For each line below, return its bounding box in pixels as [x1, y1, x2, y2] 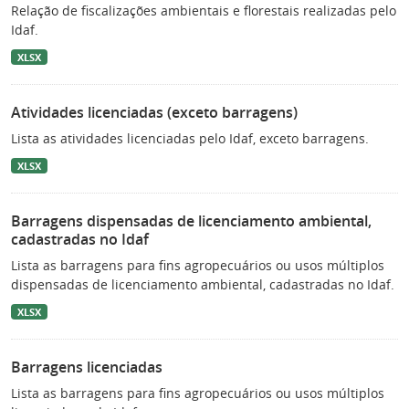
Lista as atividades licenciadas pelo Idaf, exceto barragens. [11, 129, 369, 147]
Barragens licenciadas [11, 356, 163, 377]
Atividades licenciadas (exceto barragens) [11, 101, 298, 122]
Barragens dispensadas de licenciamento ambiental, [11, 210, 372, 231]
